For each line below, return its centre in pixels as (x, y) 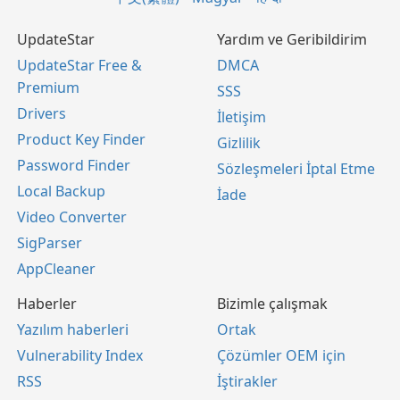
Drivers (42, 113)
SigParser (50, 243)
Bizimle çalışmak (272, 304)
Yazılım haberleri (73, 329)
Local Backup (61, 191)
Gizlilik (239, 143)
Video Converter (72, 217)
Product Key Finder (81, 139)
